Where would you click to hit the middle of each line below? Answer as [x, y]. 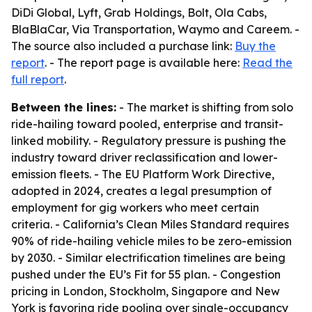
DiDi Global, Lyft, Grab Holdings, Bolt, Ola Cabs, [139, 13]
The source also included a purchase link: [123, 46]
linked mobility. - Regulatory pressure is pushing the [149, 141]
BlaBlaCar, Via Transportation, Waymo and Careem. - [155, 29]
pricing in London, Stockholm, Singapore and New [146, 291]
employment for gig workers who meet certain [135, 208]
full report [38, 79]
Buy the [255, 46]
